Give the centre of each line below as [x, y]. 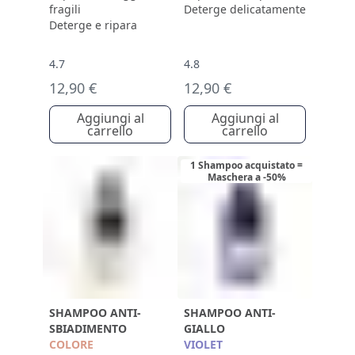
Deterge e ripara [93, 25]
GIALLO [204, 328]
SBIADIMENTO [88, 328]
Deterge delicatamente [245, 9]
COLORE [71, 344]
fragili [65, 9]
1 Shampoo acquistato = [246, 165]
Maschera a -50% [246, 177]
